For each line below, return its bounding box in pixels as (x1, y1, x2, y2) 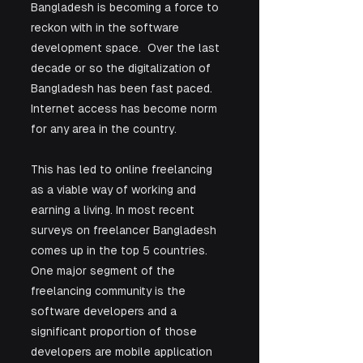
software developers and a (31, 304, 180, 318)
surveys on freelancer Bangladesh (31, 223, 220, 237)
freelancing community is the (31, 284, 189, 297)
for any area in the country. (31, 122, 180, 135)
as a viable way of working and (31, 182, 199, 196)
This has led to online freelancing (31, 162, 216, 176)
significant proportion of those (31, 324, 200, 338)
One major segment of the (31, 263, 178, 277)
